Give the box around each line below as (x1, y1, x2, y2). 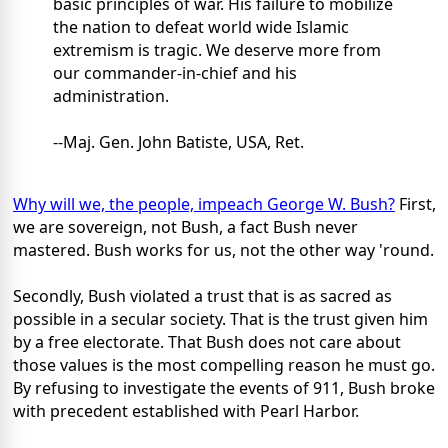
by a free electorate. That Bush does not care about (13, 331, 401, 354)
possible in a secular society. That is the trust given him (13, 308, 428, 331)
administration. (53, 85, 169, 108)
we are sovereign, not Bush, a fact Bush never (13, 216, 358, 239)
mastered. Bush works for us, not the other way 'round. (13, 239, 434, 262)
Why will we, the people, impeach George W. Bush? (13, 193, 395, 216)
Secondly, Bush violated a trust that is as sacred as (13, 285, 392, 308)
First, (395, 193, 436, 216)
